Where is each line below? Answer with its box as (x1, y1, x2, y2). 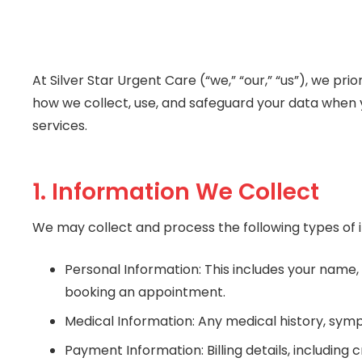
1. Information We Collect (32, 175, 319, 208)
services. (32, 116, 87, 135)
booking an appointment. (65, 283, 225, 302)
